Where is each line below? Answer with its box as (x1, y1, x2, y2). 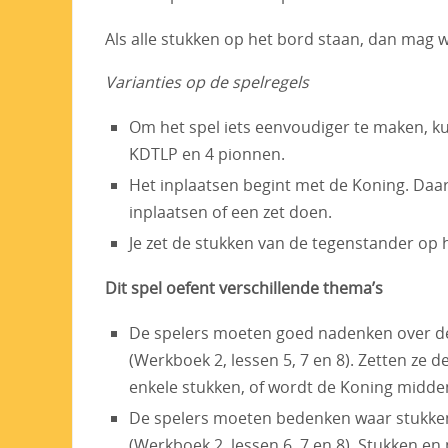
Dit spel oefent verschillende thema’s (105, 277, 383, 300)
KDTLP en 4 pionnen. (129, 143, 285, 166)
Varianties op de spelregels (105, 71, 309, 94)
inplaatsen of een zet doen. (129, 201, 332, 224)
